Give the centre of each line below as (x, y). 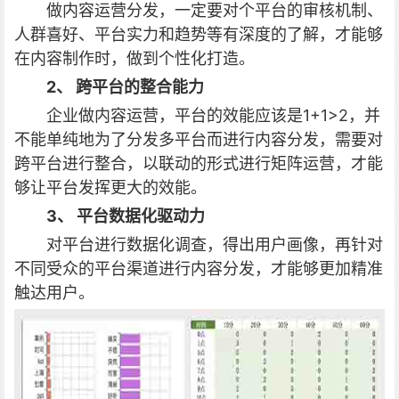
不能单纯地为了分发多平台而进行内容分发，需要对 (199, 139)
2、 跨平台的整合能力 (125, 87)
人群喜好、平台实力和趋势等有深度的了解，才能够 (199, 34)
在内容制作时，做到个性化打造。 (134, 58)
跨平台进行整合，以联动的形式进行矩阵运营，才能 (199, 163)
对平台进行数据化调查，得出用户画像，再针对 (215, 244)
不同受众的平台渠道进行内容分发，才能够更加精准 (199, 269)
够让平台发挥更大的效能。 (110, 187)
